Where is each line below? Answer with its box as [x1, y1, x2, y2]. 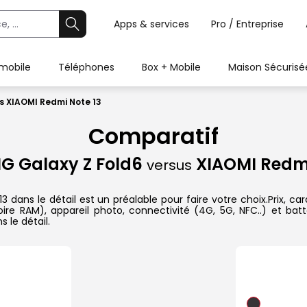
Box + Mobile [142, 60, 201, 74]
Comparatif [88, 121, 219, 152]
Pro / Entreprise [211, 17, 284, 31]
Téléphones [58, 60, 114, 74]
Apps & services [114, 17, 189, 31]
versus [146, 156, 192, 175]
